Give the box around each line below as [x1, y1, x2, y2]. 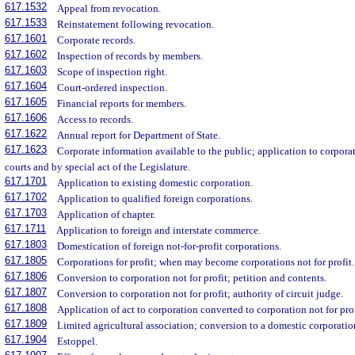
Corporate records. [57, 34, 136, 47]
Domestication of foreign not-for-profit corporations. [57, 240, 282, 253]
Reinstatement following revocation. [57, 18, 215, 31]
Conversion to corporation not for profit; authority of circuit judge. [57, 288, 344, 300]
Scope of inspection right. [57, 66, 168, 78]
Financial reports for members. [57, 97, 187, 110]
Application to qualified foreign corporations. [57, 193, 254, 205]
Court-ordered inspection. [57, 82, 168, 94]
